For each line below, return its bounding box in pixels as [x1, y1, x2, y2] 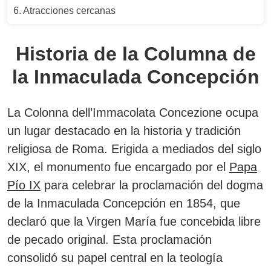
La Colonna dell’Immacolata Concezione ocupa [7, 106, 258, 119]
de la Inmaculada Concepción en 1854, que [7, 197, 240, 210]
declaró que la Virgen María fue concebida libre [7, 215, 261, 228]
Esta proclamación [109, 233, 212, 246]
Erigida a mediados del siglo [111, 142, 261, 155]
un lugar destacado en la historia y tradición [7, 124, 241, 137]
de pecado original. [7, 233, 109, 246]
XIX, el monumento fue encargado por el [7, 160, 229, 174]
